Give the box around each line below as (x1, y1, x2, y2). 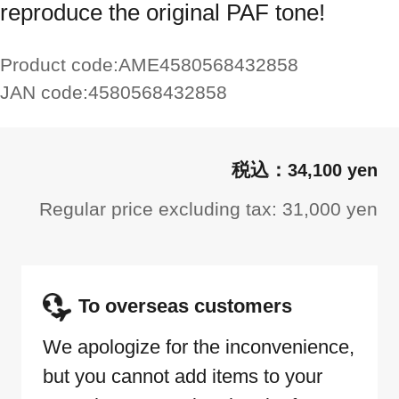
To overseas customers (78, 294, 292, 317)
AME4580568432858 (118, 54, 298, 75)
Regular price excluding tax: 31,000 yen (39, 198, 378, 219)
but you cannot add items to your (43, 365, 322, 388)
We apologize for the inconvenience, (43, 336, 354, 359)
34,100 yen (288, 160, 378, 180)
